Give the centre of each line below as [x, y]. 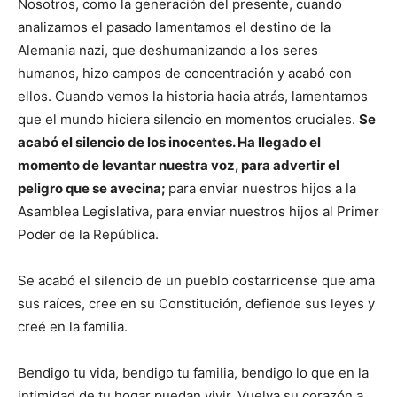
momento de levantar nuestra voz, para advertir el [179, 166]
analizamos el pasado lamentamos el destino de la [174, 27]
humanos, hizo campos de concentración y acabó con [185, 74]
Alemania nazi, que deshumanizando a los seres [168, 51]
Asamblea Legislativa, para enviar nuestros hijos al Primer [198, 212]
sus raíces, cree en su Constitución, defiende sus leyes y [196, 304]
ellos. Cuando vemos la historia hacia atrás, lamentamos [193, 97]
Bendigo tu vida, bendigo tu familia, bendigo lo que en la [193, 373]
